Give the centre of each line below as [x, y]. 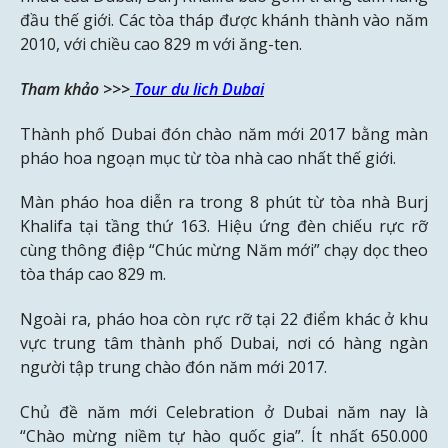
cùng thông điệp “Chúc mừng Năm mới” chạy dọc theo [224, 250]
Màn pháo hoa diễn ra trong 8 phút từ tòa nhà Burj [224, 202]
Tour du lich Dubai [197, 88]
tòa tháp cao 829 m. [93, 274]
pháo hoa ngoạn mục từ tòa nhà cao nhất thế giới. [208, 157]
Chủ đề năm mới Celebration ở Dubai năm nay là [224, 411]
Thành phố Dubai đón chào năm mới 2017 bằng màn [224, 133]
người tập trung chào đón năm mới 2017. [173, 367]
